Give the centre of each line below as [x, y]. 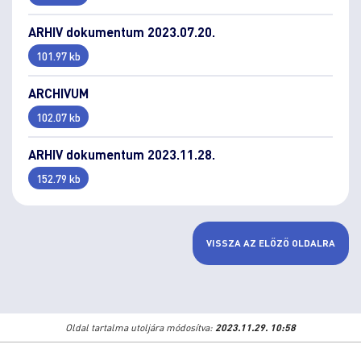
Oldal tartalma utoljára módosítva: [140, 328]
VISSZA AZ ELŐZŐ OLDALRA [271, 243]
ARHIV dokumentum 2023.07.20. [122, 31]
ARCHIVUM [58, 93]
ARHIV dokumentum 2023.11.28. [122, 154]
